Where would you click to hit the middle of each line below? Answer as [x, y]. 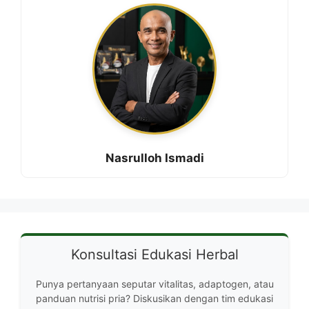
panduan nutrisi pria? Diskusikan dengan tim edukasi [154, 298]
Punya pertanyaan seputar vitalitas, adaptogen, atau [154, 284]
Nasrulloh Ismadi [154, 158]
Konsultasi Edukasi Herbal [154, 255]
